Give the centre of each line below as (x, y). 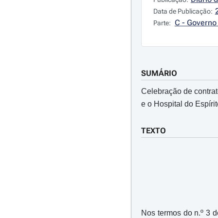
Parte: (163, 23)
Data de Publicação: (183, 11)
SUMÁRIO (159, 73)
